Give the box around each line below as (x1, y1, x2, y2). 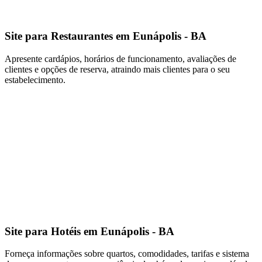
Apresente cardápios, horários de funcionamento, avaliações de (5, 53, 236, 64)
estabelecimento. (5, 74, 65, 85)
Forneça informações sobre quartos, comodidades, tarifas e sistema (5, 249, 249, 259)
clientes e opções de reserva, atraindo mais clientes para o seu (5, 64, 230, 74)
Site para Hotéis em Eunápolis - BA (5, 225, 174, 237)
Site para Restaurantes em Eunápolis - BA (5, 30, 206, 43)
